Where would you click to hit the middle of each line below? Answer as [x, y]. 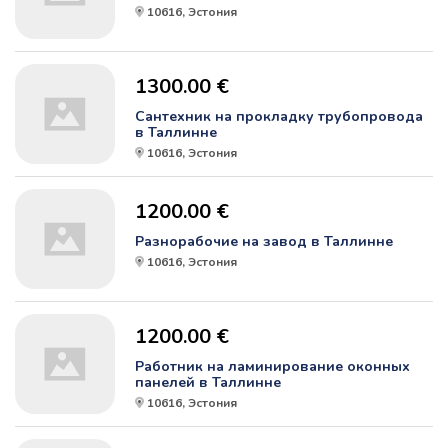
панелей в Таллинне [208, 383]
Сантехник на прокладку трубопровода [279, 117]
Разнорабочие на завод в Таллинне [264, 242]
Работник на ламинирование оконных [272, 367]
